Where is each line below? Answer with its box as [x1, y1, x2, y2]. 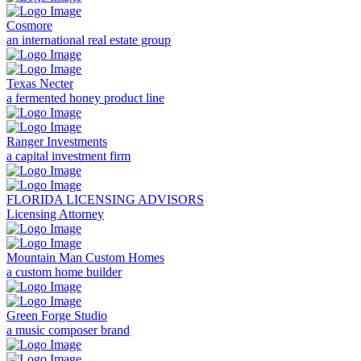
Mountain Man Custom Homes [6, 251, 164, 265]
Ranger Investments [6, 135, 107, 149]
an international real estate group [6, 33, 171, 48]
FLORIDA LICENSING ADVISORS [6, 193, 204, 207]
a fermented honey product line [6, 91, 164, 106]
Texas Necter [6, 77, 73, 91]
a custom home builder [6, 265, 122, 280]
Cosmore [6, 19, 52, 33]
